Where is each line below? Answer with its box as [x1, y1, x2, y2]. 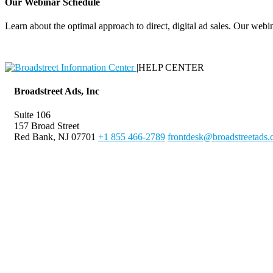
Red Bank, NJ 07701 [14, 132, 96, 143]
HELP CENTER [138, 62, 204, 73]
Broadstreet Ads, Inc [14, 86, 99, 97]
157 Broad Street [14, 121, 79, 132]
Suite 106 [14, 110, 51, 121]
